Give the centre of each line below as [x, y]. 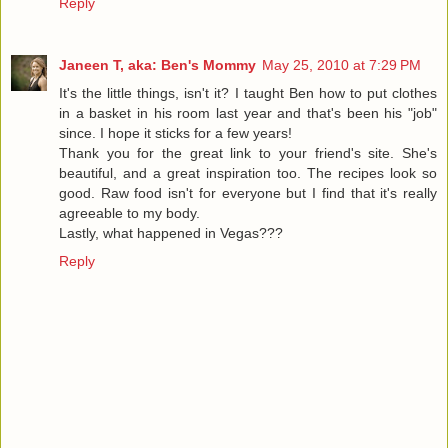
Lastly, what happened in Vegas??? [171, 232]
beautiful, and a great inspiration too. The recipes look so [248, 172]
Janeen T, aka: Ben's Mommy [157, 64]
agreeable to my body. [129, 212]
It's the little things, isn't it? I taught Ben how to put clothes [248, 92]
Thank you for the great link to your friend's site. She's [248, 152]
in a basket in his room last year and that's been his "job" [248, 112]
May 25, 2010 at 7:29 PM [341, 64]
